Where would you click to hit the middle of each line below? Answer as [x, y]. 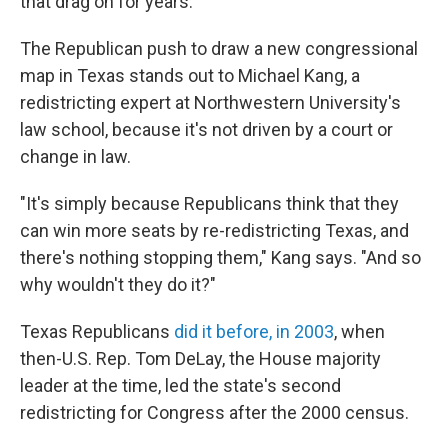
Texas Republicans [97, 331]
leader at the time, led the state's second [180, 385]
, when [359, 331]
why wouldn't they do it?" [118, 284]
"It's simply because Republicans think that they [209, 203]
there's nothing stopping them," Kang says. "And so [220, 257]
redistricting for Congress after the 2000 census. [214, 412]
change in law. [75, 156]
